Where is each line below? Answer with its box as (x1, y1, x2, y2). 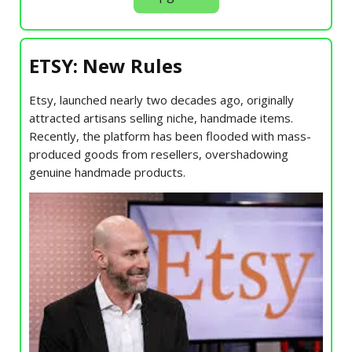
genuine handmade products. (29, 163, 185, 180)
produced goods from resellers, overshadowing (29, 145, 288, 162)
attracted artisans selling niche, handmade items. (29, 109, 293, 126)
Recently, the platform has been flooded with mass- (29, 127, 311, 144)
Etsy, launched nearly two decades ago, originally (29, 91, 294, 108)
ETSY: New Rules (29, 52, 182, 79)
